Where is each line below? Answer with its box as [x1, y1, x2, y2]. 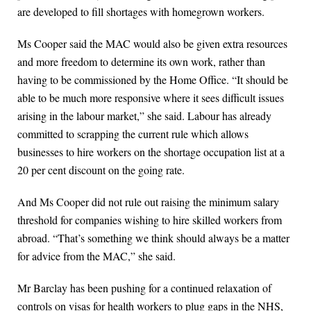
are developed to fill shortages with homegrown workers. [17, 4, 264, 19]
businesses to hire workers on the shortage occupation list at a [17, 144, 285, 160]
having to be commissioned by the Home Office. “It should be [17, 72, 288, 87]
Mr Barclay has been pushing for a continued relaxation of [17, 280, 271, 296]
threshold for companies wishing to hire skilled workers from [17, 212, 282, 228]
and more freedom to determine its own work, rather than [17, 54, 265, 69]
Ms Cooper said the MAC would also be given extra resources [17, 36, 287, 51]
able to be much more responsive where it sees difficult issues [17, 90, 284, 106]
